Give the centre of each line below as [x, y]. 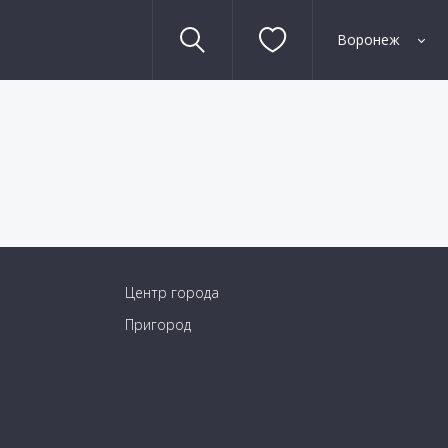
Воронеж [368, 39]
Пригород [158, 324]
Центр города [172, 292]
